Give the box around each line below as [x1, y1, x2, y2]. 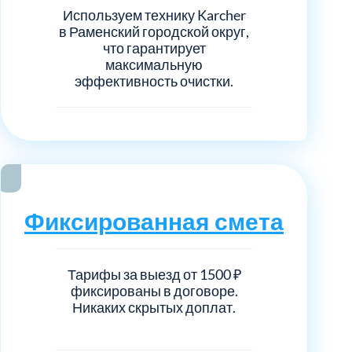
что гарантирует [102, 38, 206, 57]
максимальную [105, 55, 203, 73]
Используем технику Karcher [62, 5, 246, 24]
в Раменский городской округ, [59, 22, 249, 40]
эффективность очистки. [75, 71, 233, 90]
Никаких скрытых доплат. [72, 298, 236, 316]
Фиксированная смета [24, 206, 284, 235]
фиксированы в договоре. [70, 281, 238, 299]
